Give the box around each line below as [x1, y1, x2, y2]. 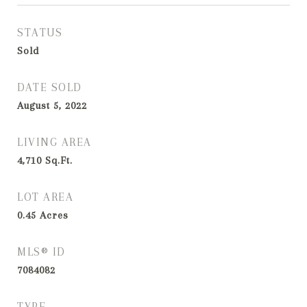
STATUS [17, 26, 62, 39]
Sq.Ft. [45, 154, 73, 167]
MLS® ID [17, 245, 66, 258]
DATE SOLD [17, 81, 82, 94]
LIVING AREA [17, 136, 92, 149]
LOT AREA [17, 191, 73, 204]
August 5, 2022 [17, 99, 87, 112]
